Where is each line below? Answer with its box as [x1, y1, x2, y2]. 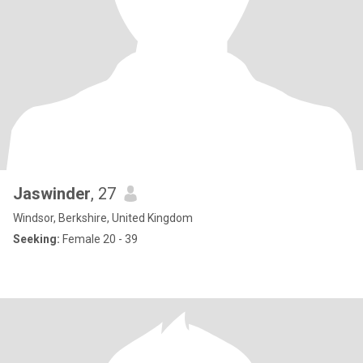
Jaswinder [13, 184, 91, 203]
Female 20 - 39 [60, 233, 138, 246]
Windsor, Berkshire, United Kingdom [13, 211, 193, 224]
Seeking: [13, 233, 60, 246]
